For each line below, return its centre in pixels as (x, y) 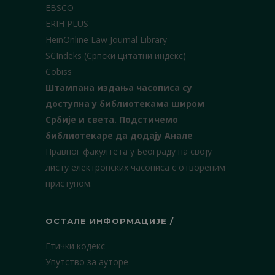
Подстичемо (149, 119)
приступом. (69, 183)
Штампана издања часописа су (119, 87)
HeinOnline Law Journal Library (106, 40)
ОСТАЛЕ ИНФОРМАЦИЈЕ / (110, 221)
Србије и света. (81, 119)
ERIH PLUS (67, 24)
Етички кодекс (75, 246)
